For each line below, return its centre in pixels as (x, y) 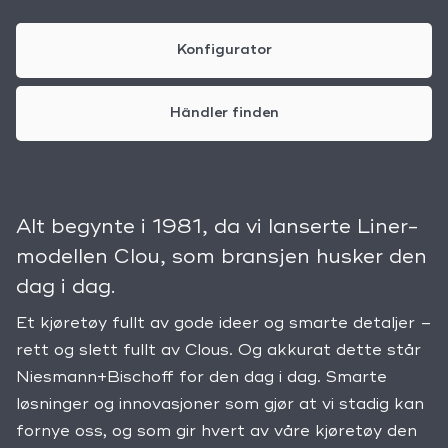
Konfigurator (224, 50)
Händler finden (224, 113)
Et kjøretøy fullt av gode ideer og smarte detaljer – (224, 324)
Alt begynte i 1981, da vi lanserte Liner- (217, 228)
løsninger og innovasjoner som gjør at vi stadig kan (220, 405)
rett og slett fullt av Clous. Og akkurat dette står (218, 351)
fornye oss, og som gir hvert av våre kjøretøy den (216, 432)
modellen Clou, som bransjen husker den (221, 258)
